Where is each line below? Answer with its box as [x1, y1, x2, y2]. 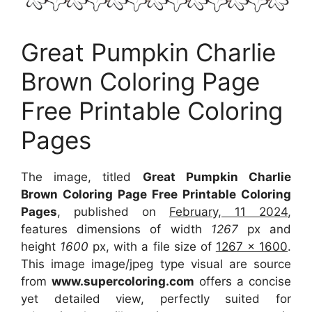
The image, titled [21, 169, 143, 184]
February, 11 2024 [169, 204, 288, 219]
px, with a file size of [93, 239, 216, 253]
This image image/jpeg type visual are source [21, 256, 291, 271]
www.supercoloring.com [52, 274, 194, 288]
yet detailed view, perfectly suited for [21, 291, 291, 306]
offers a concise [194, 274, 291, 288]
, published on [57, 204, 169, 219]
